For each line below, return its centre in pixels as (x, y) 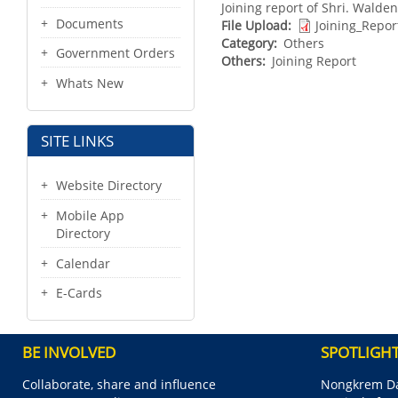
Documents (90, 23)
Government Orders (115, 53)
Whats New (90, 84)
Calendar (83, 263)
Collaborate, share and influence (119, 385)
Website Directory (109, 185)
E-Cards (79, 293)
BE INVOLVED (69, 353)
